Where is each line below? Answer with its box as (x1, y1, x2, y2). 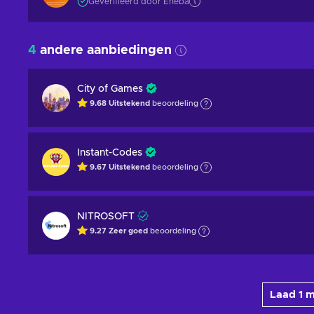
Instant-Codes (77, 148, 142, 158)
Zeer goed (109, 227, 150, 235)
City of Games (77, 84, 143, 94)
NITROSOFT (77, 212, 135, 221)
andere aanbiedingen (36, 44, 172, 57)
